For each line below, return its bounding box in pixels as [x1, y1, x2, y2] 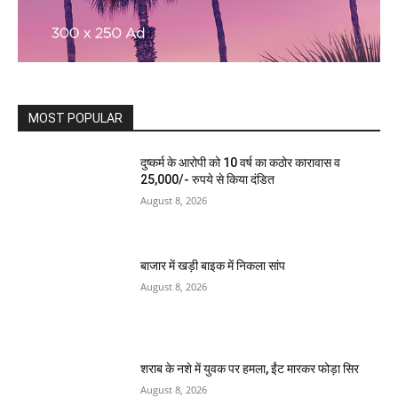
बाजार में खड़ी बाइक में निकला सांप [140, 258, 286, 273]
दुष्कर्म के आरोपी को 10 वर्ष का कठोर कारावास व [140, 155, 341, 171]
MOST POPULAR [28, 111, 123, 126]
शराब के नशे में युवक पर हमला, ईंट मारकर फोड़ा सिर [140, 361, 360, 376]
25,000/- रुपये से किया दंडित [140, 172, 275, 187]
